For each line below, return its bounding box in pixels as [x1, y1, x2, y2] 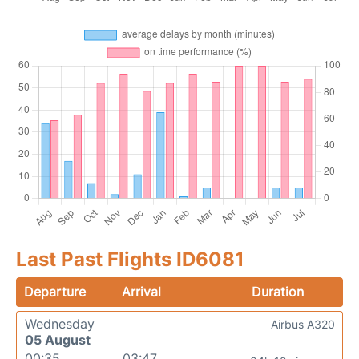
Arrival [122, 284, 162, 301]
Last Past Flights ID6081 [16, 248, 244, 272]
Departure [24, 284, 86, 301]
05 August [25, 332, 91, 349]
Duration [251, 284, 304, 301]
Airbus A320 [271, 317, 335, 332]
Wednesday [25, 316, 95, 333]
